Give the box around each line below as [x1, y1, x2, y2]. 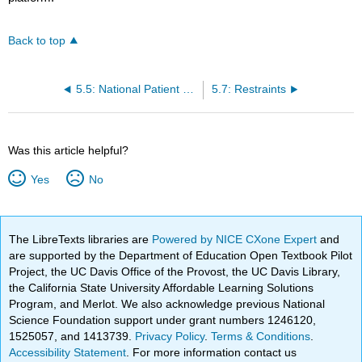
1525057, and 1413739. [9, 329, 136, 343]
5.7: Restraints [211, 83, 286, 96]
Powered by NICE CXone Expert [152, 232, 321, 246]
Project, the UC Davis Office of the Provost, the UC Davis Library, [9, 264, 341, 278]
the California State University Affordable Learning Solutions [9, 280, 314, 294]
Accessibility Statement [9, 345, 127, 359]
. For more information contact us [126, 345, 297, 359]
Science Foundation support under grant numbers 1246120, [9, 313, 317, 326]
